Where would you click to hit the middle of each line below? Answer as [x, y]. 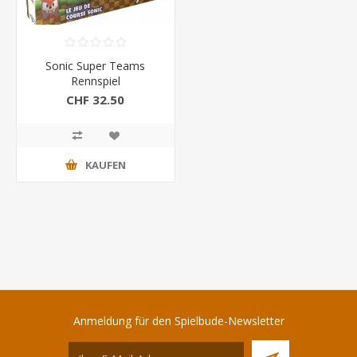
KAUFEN [105, 165]
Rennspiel [95, 81]
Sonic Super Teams [96, 66]
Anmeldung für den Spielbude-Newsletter [178, 321]
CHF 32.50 [96, 99]
